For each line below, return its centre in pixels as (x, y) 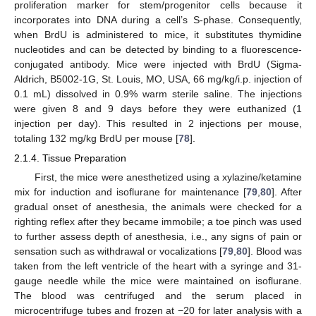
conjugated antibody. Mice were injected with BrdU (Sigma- (158, 64)
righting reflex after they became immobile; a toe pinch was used (158, 221)
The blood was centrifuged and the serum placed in (158, 295)
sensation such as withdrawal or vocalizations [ (118, 251)
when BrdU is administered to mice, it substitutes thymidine (158, 34)
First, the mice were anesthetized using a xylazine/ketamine (168, 177)
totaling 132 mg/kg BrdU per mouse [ (96, 138)
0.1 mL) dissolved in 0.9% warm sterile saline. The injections (158, 93)
